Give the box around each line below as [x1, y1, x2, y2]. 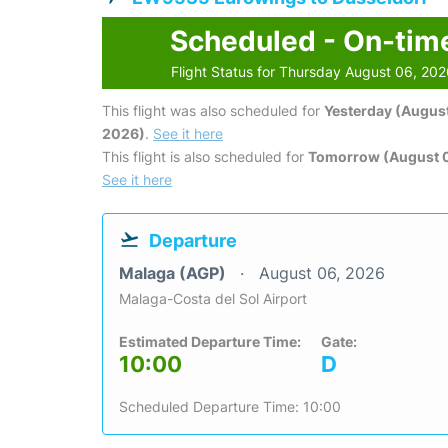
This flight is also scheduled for [102, 148, 308, 166]
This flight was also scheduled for [102, 102, 324, 120]
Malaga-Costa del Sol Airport [119, 290, 307, 308]
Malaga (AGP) [119, 263, 230, 284]
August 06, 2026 [259, 263, 385, 284]
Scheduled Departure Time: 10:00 [119, 398, 341, 416]
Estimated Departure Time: [119, 333, 301, 351]
